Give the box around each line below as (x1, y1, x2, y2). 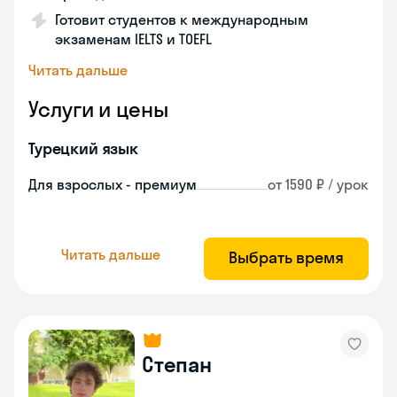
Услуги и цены (28, 96, 168, 122)
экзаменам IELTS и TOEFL (55, 30, 212, 48)
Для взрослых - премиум (28, 175, 197, 193)
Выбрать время (229, 247, 344, 268)
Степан (142, 351, 212, 378)
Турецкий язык (28, 138, 139, 159)
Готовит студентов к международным (55, 11, 308, 28)
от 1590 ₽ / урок (268, 175, 369, 193)
